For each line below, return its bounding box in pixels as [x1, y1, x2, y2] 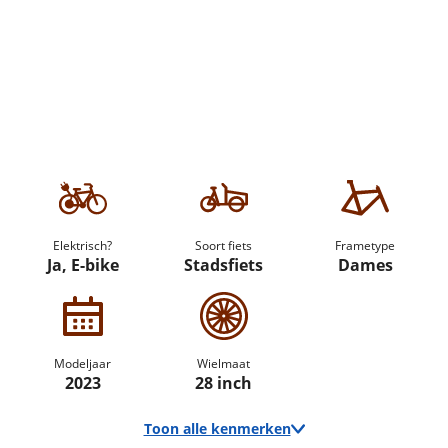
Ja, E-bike [46, 254, 119, 276]
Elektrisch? [53, 237, 113, 254]
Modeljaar [54, 355, 112, 372]
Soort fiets [195, 237, 253, 254]
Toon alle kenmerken [143, 419, 291, 438]
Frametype [335, 237, 396, 254]
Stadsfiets [184, 254, 264, 276]
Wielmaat [197, 355, 251, 372]
